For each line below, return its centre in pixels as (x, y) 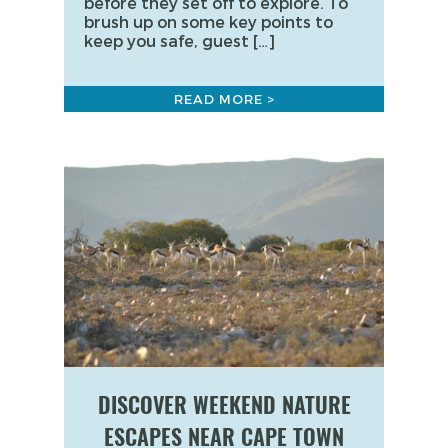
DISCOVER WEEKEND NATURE (224, 404)
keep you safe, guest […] (179, 40)
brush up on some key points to (208, 21)
